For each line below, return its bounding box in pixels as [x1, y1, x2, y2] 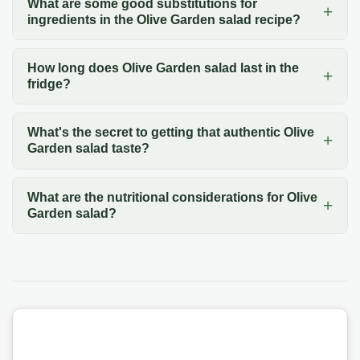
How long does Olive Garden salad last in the [27, 60, 299, 75]
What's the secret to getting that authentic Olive [27, 125, 314, 140]
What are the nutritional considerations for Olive [27, 190, 317, 204]
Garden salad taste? [27, 141, 149, 156]
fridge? [27, 76, 71, 91]
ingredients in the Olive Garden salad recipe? [27, 12, 301, 27]
